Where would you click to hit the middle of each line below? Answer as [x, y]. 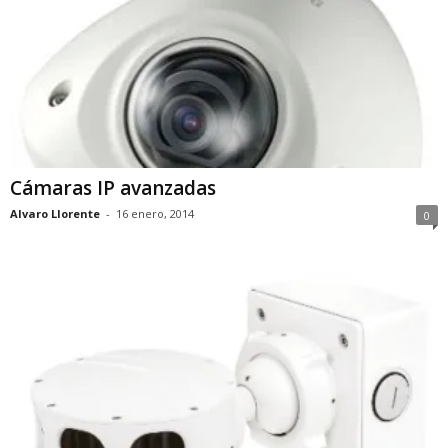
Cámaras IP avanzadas [113, 188]
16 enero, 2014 [155, 214]
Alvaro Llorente [55, 214]
